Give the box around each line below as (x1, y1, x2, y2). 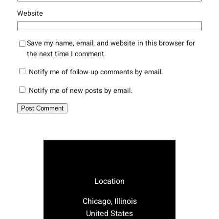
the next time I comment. (26, 49, 106, 60)
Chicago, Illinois (82, 196, 137, 208)
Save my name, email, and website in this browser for (26, 38, 195, 49)
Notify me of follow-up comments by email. (28, 67, 163, 78)
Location (94, 175, 125, 188)
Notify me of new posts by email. (28, 85, 132, 96)
